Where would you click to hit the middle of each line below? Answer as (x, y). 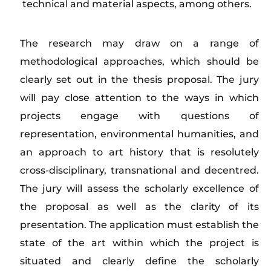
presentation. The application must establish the (139, 224)
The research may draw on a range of (139, 43)
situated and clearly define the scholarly (139, 261)
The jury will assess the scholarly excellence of (139, 188)
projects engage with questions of (139, 116)
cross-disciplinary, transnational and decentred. (139, 170)
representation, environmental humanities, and (139, 134)
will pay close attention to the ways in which (139, 97)
